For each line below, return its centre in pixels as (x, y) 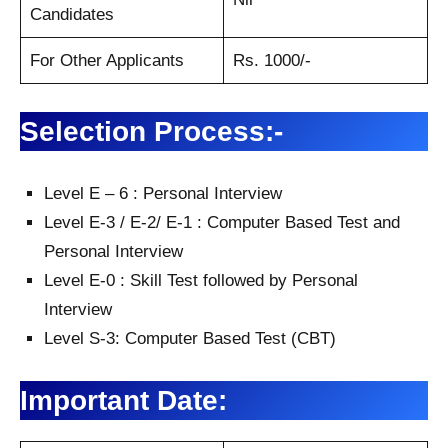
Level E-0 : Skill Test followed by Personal (201, 280)
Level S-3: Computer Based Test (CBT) (190, 338)
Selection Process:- (151, 131)
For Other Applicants (106, 60)
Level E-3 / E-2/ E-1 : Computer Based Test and (222, 222)
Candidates (71, 14)
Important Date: (123, 400)
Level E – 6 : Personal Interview (163, 193)
